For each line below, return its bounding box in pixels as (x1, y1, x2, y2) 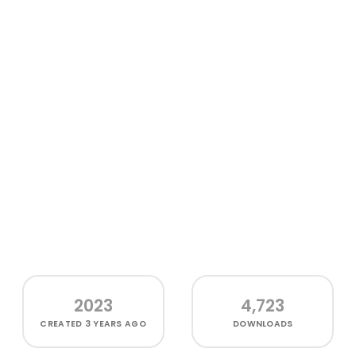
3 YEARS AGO (84, 317, 146, 330)
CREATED (40, 317, 85, 330)
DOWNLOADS (233, 317, 293, 330)
